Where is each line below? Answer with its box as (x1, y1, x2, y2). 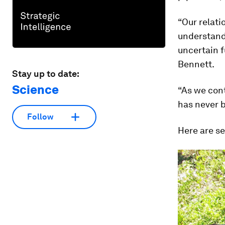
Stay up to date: (12, 68, 79, 79)
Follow (27, 112, 53, 122)
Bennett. (178, 59, 214, 69)
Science (12, 82, 59, 97)
